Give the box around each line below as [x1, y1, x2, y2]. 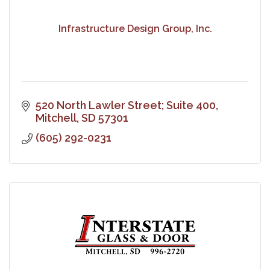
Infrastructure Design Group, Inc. [58, 23, 212, 35]
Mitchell [35, 111, 77, 124]
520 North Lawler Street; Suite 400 [35, 98, 216, 111]
